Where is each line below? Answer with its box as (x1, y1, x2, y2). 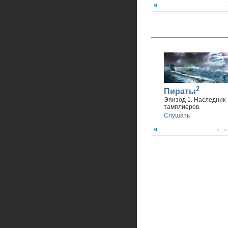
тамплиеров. (163, 103, 201, 111)
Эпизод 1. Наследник (163, 96, 225, 104)
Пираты (163, 87, 196, 96)
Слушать (163, 112, 190, 120)
